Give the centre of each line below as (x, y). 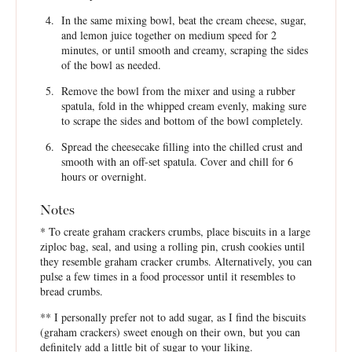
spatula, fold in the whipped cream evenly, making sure (183, 106)
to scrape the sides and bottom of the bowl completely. (182, 121)
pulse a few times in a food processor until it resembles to (168, 276)
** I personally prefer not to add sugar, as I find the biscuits (173, 317)
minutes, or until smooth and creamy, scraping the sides (184, 50)
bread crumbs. (71, 291)
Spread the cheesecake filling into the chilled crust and (181, 147)
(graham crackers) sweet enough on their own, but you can (170, 332)
